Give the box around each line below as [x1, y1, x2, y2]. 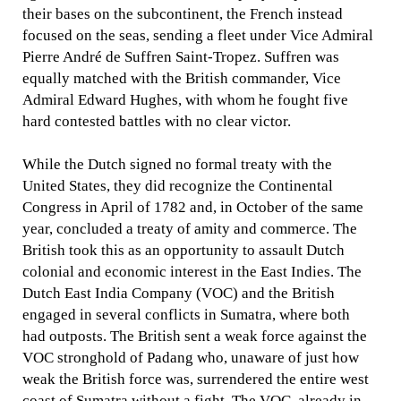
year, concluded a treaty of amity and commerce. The [22, 219, 358, 237]
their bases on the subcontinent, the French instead [22, 4, 344, 22]
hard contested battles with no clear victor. [22, 112, 292, 130]
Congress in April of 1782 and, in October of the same [22, 198, 364, 216]
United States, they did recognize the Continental [22, 176, 334, 194]
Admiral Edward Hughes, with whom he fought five [22, 90, 349, 108]
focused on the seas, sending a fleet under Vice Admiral [22, 26, 374, 44]
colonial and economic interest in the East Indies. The [22, 262, 363, 280]
